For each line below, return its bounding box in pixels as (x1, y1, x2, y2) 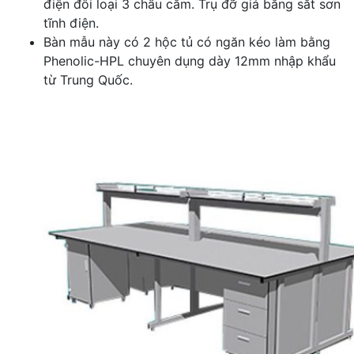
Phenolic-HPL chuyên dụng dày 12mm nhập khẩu (43, 53, 336, 69)
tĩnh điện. (43, 15, 99, 31)
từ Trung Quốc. (43, 72, 133, 88)
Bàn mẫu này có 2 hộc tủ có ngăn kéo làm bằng (43, 34, 330, 50)
